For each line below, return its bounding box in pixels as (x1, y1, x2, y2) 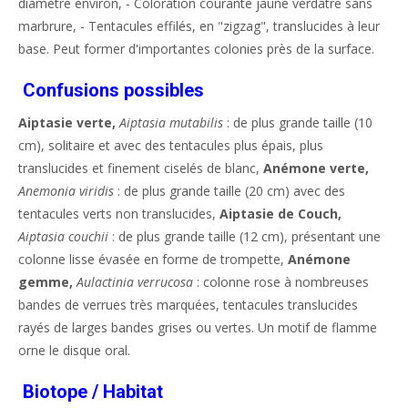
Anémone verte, (263, 159, 369, 177)
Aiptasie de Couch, (219, 205, 342, 222)
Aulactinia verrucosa (76, 273, 193, 291)
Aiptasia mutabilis (119, 114, 223, 131)
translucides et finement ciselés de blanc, (18, 159, 263, 177)
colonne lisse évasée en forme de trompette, (18, 250, 288, 268)
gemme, (18, 273, 73, 291)
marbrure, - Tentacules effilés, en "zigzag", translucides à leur (18, 17, 380, 35)
